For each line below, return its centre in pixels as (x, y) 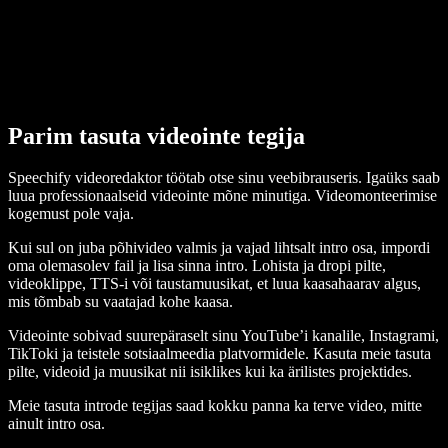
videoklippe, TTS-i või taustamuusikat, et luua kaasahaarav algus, (214, 284)
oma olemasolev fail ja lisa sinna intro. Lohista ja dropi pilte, (197, 266)
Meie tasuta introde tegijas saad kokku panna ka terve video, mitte (215, 406)
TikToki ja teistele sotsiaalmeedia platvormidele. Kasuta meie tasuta (219, 354)
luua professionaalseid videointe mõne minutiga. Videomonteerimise (222, 196)
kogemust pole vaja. (71, 214)
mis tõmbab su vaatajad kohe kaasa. (120, 302)
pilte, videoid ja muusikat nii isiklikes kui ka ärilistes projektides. (210, 372)
